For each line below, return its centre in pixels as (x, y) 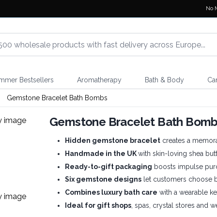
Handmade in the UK (101, 153)
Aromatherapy (99, 80)
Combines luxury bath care (111, 193)
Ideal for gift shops (98, 205)
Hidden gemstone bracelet (113, 140)
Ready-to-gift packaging (108, 166)
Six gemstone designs (103, 179)
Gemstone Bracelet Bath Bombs (57, 98)
